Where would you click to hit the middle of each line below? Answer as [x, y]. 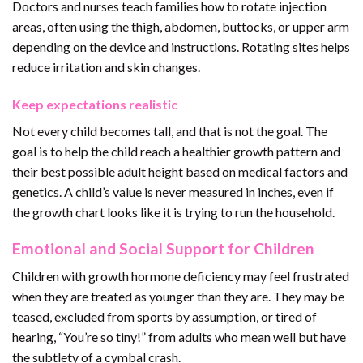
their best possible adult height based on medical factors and [180, 172]
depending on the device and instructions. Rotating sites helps [181, 47]
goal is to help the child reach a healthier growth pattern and [176, 152]
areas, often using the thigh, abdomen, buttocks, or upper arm [181, 27]
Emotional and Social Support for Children [163, 248]
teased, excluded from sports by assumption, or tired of [164, 317]
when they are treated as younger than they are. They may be [178, 297]
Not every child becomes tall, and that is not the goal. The [170, 131]
